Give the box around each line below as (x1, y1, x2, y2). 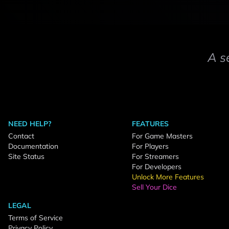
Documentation (8, 142, 58, 151)
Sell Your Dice (131, 182, 177, 192)
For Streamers (131, 152, 179, 161)
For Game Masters (131, 131, 193, 141)
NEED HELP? (8, 119, 52, 128)
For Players (131, 142, 169, 151)
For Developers (131, 162, 181, 171)
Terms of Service (8, 213, 63, 222)
